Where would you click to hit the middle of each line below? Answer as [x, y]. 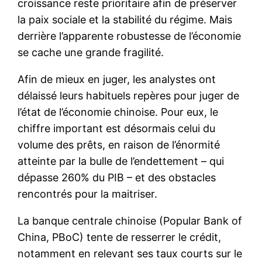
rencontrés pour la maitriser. [88, 194]
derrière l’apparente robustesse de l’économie [130, 36]
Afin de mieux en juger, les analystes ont [117, 79]
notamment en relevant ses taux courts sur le [130, 253]
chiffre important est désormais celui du [117, 128]
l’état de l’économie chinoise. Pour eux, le [118, 112]
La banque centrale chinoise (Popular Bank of [130, 220]
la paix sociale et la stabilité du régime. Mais [125, 19]
